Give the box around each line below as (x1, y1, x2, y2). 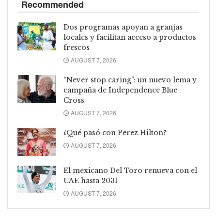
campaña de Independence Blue (63, 86, 177, 95)
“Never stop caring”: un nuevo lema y (63, 76, 197, 85)
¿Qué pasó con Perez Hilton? (63, 128, 167, 138)
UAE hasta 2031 (63, 176, 118, 185)
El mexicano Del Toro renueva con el (63, 166, 197, 175)
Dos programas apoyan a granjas (63, 23, 183, 32)
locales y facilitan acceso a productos (63, 33, 196, 42)
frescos (63, 43, 90, 52)
